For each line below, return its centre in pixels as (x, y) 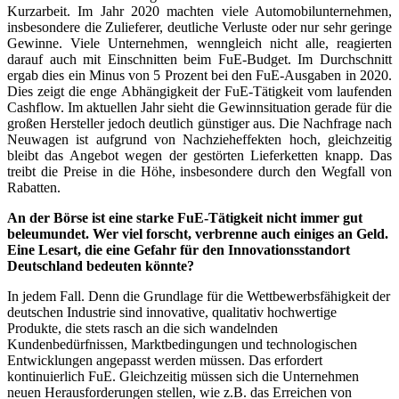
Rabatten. (34, 187)
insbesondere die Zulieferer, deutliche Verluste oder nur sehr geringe (199, 27)
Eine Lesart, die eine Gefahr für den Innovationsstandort (179, 249)
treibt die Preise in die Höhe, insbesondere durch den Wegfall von (199, 171)
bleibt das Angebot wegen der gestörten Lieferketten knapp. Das (199, 155)
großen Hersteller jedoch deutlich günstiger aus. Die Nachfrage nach (199, 123)
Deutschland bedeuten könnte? (101, 265)
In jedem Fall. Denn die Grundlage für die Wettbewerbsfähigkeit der (199, 296)
